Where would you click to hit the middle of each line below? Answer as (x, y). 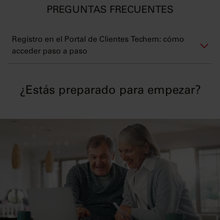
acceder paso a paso (50, 52)
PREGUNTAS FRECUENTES (110, 11)
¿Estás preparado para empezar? (110, 92)
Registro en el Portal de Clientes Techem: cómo (98, 40)
